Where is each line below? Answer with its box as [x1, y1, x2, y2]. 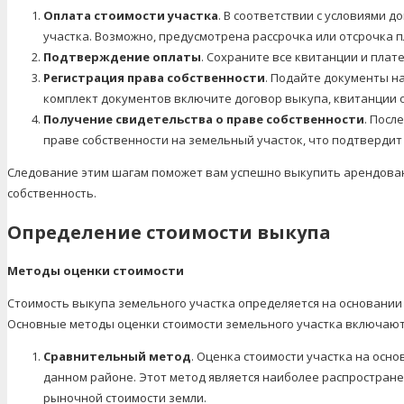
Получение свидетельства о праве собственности [43, 110, 364, 127]
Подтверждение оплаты [43, 48, 201, 65]
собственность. [7, 184, 96, 201]
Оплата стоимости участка [43, 6, 218, 23]
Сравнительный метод [43, 347, 191, 364]
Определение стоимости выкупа [7, 219, 331, 244]
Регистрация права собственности [43, 69, 265, 86]
